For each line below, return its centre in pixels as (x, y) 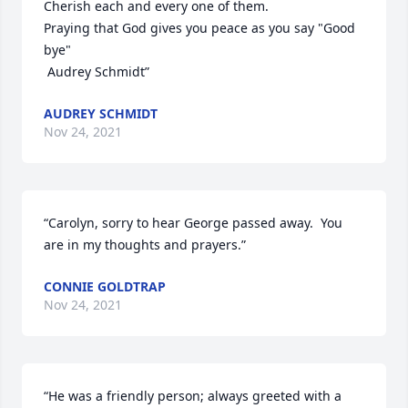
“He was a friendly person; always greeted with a (193, 396)
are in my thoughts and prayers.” (145, 245)
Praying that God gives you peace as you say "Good (199, 28)
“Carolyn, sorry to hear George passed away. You (193, 223)
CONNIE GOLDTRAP (105, 286)
